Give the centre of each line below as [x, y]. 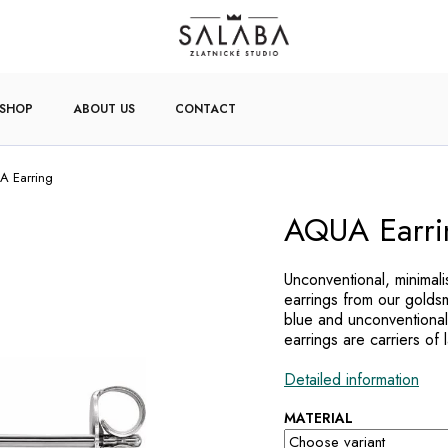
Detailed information [351, 380]
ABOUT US [104, 108]
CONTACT [205, 108]
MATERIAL [318, 418]
